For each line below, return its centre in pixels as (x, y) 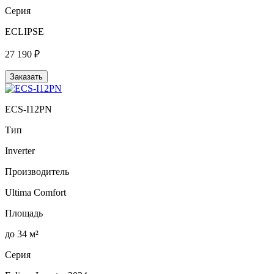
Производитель (37, 171)
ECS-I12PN (28, 109)
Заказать (26, 76)
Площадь (24, 213)
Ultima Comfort (35, 192)
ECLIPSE (24, 31)
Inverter (20, 150)
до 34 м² (22, 234)
